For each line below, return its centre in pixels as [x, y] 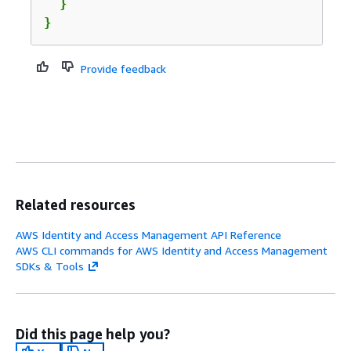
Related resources [76, 204]
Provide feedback [123, 69]
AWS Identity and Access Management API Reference [148, 235]
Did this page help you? [93, 334]
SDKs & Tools [50, 266]
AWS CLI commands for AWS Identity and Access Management [172, 250]
